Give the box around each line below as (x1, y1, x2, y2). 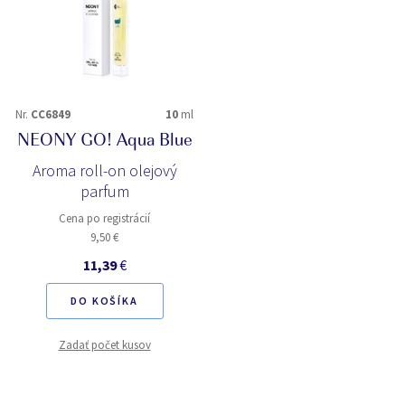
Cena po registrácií (59, 211, 150, 226)
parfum (80, 181, 129, 202)
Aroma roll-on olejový (32, 160, 177, 181)
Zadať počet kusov (58, 336, 151, 353)
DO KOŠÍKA (71, 294, 138, 307)
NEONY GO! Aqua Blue (16, 133, 193, 151)
